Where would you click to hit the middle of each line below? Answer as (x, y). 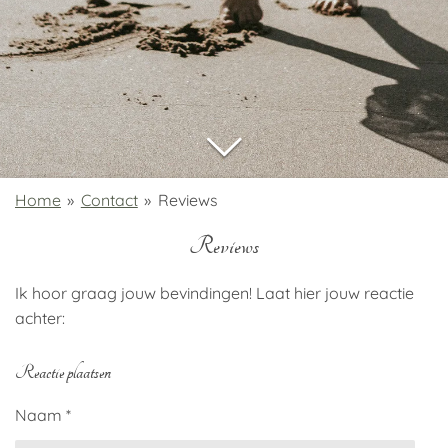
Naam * (43, 415)
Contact (109, 200)
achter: (40, 318)
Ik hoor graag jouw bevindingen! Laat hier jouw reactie (214, 293)
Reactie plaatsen (63, 372)
